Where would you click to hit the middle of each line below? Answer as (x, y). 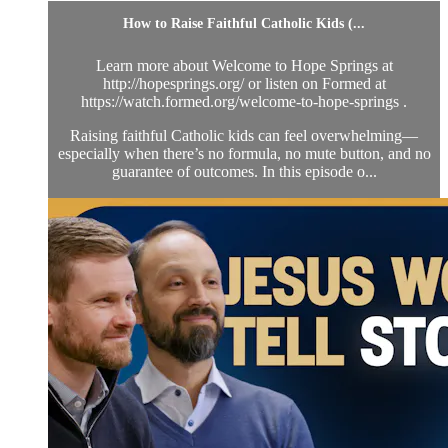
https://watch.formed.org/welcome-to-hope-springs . (244, 102)
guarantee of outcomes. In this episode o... (244, 172)
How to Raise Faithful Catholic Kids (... (244, 24)
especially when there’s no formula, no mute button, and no (244, 154)
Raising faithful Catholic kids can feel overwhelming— (244, 136)
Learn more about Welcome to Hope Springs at (244, 66)
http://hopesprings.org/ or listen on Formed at (244, 84)
